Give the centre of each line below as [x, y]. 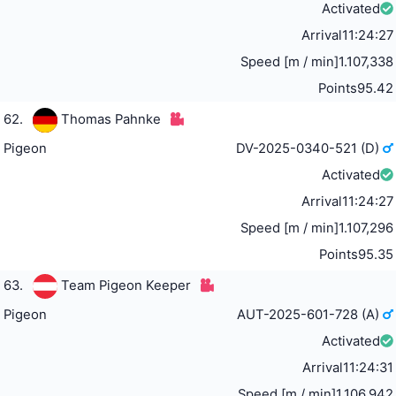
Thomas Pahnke [110, 119]
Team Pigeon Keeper [126, 285]
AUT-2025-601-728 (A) [310, 314]
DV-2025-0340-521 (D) [310, 148]
